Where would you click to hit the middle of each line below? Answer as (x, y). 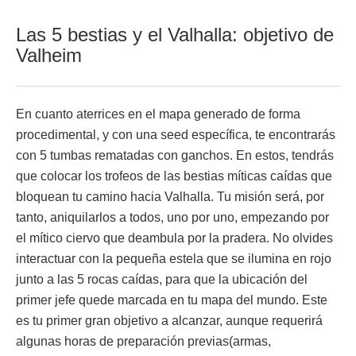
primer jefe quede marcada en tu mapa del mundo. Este (172, 300)
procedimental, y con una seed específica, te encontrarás (176, 135)
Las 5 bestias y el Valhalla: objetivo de (175, 35)
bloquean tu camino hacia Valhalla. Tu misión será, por (170, 197)
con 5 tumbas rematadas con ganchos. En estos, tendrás (175, 156)
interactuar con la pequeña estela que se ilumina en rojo (174, 259)
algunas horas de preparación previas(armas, (143, 342)
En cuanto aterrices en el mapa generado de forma (158, 114)
